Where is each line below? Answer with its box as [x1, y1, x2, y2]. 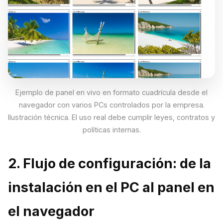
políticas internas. [82, 125, 141, 134]
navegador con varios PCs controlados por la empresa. [18, 100, 205, 109]
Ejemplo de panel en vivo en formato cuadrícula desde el [15, 88, 208, 97]
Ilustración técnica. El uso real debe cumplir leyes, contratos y [8, 112, 215, 121]
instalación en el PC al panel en [8, 179, 215, 196]
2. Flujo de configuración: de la [8, 155, 211, 172]
